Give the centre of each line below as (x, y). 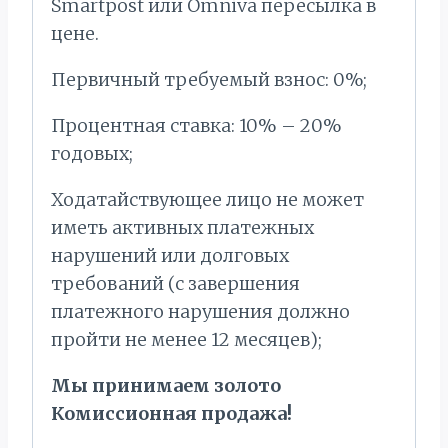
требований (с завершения (175, 284)
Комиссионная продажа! (171, 414)
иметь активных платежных (182, 228)
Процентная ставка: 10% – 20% (196, 126)
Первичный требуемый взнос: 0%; (209, 80)
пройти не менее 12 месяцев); (186, 340)
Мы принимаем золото (166, 386)
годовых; (92, 154)
